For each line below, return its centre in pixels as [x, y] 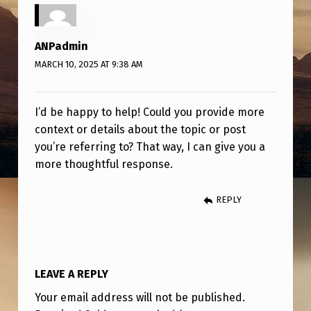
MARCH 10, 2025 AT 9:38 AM [89, 65]
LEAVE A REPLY [71, 274]
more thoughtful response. [103, 164]
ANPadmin [61, 47]
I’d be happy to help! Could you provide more [149, 112]
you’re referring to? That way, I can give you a [150, 146]
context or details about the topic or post [140, 129]
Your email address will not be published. [140, 298]
